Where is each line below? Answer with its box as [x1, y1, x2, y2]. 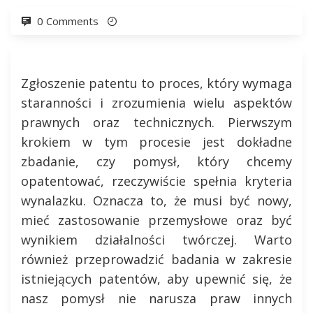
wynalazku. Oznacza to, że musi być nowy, [21, 192, 292, 209]
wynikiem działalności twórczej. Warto [21, 231, 292, 248]
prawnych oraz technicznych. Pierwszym [21, 114, 292, 131]
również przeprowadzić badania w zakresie [21, 251, 292, 268]
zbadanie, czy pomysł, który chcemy [21, 153, 292, 170]
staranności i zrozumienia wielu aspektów [21, 94, 292, 111]
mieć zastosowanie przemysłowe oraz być [21, 212, 292, 228]
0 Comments [37, 14, 99, 28]
